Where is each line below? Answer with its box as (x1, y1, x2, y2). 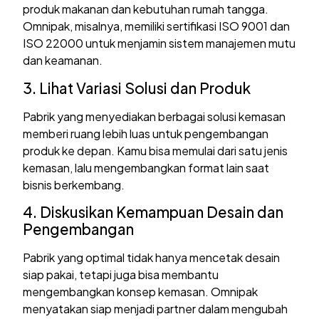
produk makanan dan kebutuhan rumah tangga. (23, 1, 269, 17)
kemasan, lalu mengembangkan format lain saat (23, 159, 270, 175)
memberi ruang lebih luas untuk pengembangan (23, 125, 269, 141)
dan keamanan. (23, 53, 103, 68)
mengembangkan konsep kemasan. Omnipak (23, 284, 258, 300)
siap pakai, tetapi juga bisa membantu (23, 267, 219, 283)
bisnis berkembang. (23, 177, 125, 192)
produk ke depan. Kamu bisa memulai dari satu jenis (23, 142, 288, 158)
